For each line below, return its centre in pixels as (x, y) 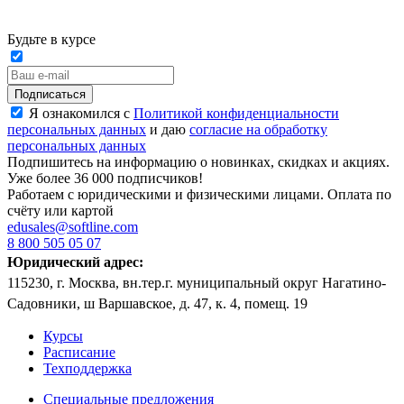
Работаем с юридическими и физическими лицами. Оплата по (199, 194)
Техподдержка (87, 368)
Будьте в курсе (51, 39)
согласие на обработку (258, 129)
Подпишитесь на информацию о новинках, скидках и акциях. (198, 161)
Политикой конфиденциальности (236, 113)
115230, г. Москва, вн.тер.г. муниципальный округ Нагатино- (197, 282)
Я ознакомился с (81, 113)
